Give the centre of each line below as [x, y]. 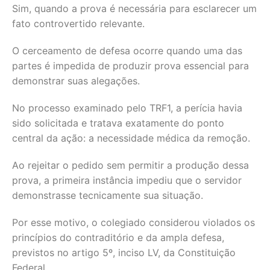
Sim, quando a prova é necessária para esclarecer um [134, 8]
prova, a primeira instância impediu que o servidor [127, 180]
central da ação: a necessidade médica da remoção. [131, 138]
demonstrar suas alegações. [76, 81]
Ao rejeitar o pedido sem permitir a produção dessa [130, 165]
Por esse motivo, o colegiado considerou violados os [133, 222]
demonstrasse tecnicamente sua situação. [108, 195]
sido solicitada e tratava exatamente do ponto [118, 123]
